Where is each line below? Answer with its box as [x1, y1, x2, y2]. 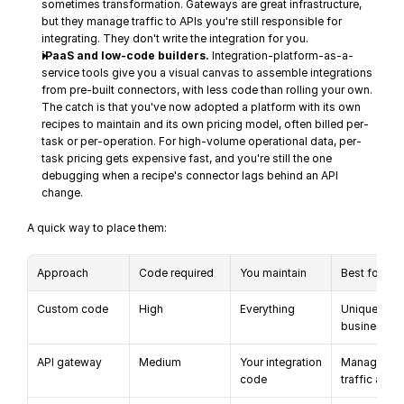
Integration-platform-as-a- [209, 49, 354, 62]
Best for [341, 266, 383, 280]
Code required [139, 266, 215, 280]
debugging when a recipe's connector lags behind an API [41, 169, 339, 182]
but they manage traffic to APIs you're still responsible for [41, 14, 343, 28]
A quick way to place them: [27, 221, 168, 234]
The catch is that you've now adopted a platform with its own [41, 100, 362, 114]
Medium [139, 355, 182, 369]
